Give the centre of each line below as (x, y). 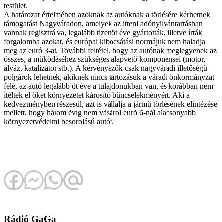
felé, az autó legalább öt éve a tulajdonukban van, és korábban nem (109, 86)
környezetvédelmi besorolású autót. (59, 121)
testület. (17, 5)
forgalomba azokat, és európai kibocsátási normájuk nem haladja (105, 41)
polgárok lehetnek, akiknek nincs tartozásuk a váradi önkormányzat (109, 77)
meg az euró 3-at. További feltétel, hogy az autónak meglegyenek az (110, 50)
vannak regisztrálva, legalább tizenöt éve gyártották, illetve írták (103, 32)
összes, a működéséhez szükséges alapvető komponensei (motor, (105, 59)
